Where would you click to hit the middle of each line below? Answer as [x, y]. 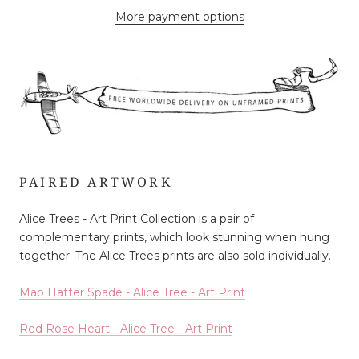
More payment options [179, 17]
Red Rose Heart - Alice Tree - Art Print [126, 329]
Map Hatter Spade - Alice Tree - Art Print [132, 292]
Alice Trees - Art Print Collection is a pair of [137, 219]
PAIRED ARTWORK [96, 182]
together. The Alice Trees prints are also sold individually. [175, 256]
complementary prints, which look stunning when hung [174, 238]
